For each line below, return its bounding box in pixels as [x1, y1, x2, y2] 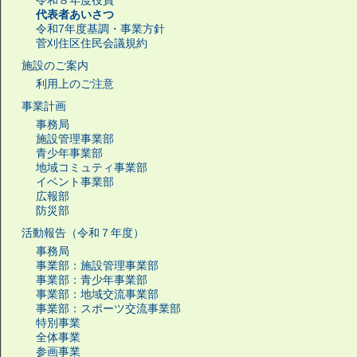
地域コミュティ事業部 [36, 161, 147, 174]
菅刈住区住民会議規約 [36, 37, 147, 49]
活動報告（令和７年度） [22, 226, 144, 239]
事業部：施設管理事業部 [36, 259, 159, 272]
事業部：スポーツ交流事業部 [36, 302, 181, 315]
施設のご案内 [22, 59, 88, 72]
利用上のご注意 [36, 77, 114, 90]
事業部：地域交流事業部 [36, 288, 159, 300]
